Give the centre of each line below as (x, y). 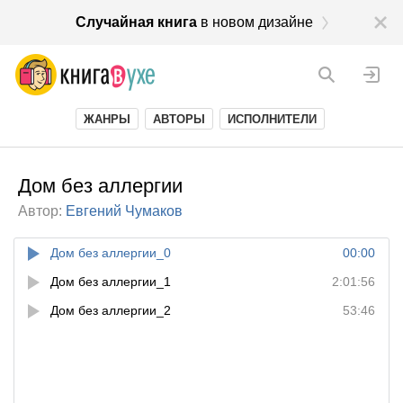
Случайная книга (136, 22)
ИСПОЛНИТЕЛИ (272, 119)
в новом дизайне (256, 22)
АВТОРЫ (179, 119)
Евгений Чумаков (124, 211)
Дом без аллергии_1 (111, 282)
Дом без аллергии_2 (111, 310)
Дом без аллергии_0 (111, 253)
